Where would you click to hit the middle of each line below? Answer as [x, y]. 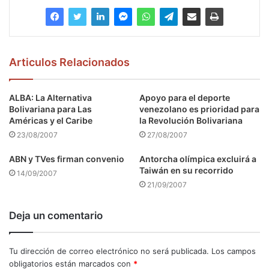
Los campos [234, 251]
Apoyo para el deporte [185, 98]
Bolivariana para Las [50, 109]
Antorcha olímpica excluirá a [198, 159]
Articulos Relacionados [69, 62]
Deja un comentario [56, 216]
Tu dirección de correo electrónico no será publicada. [109, 251]
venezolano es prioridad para [199, 109]
